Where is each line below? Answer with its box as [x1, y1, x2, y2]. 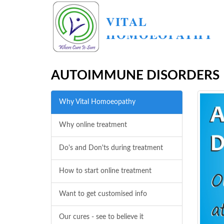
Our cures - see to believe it [59, 213, 143, 220]
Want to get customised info [59, 190, 147, 197]
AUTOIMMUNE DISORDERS [51, 69, 219, 82]
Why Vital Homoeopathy [59, 98, 135, 105]
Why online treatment [59, 121, 127, 128]
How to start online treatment [59, 167, 151, 174]
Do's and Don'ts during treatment [59, 144, 163, 151]
